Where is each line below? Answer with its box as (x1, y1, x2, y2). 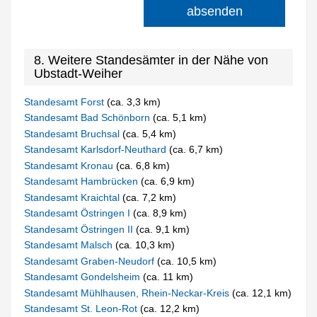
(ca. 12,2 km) (140, 303, 200, 315)
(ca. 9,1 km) (136, 223, 190, 235)
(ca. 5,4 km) (122, 127, 177, 139)
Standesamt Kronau (24, 159, 117, 171)
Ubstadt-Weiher (34, 66, 123, 81)
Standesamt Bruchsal (24, 127, 123, 139)
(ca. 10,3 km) (115, 239, 175, 251)
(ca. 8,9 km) (133, 207, 188, 219)
